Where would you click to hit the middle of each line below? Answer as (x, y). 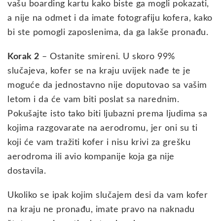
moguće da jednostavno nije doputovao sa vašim (107, 85)
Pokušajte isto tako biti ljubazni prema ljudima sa (107, 114)
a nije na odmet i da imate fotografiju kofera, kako (110, 18)
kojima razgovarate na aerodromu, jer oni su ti (102, 128)
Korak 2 (23, 56)
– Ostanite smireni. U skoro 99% (107, 56)
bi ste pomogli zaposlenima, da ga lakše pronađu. (108, 32)
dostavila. (27, 171)
